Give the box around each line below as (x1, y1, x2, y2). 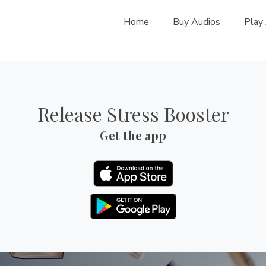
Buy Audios (172, 15, 220, 28)
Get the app (100, 126, 166, 143)
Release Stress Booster (37, 100, 229, 126)
